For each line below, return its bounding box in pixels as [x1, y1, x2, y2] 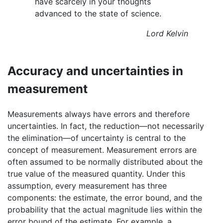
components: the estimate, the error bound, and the [7, 192, 202, 203]
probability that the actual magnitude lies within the [7, 204, 202, 215]
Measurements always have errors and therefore [7, 109, 190, 119]
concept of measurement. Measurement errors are [7, 144, 197, 155]
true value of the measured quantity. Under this [7, 168, 185, 179]
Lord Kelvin [146, 28, 188, 38]
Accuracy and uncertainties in [7, 63, 183, 78]
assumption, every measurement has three [7, 180, 167, 191]
